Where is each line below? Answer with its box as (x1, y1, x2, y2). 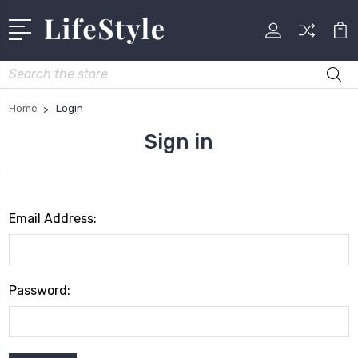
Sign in (145, 129, 213, 154)
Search (9, 62, 46, 76)
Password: (9, 282, 70, 298)
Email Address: (9, 210, 97, 226)
